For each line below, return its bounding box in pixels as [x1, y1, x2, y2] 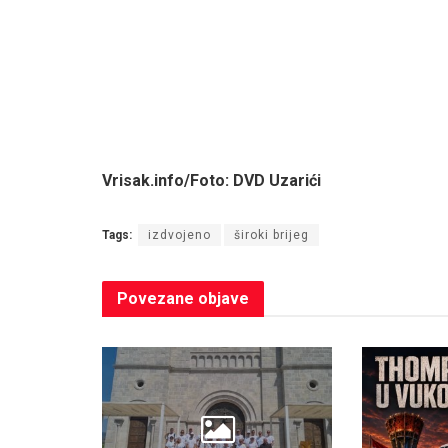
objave [194, 289, 249, 309]
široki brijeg [234, 228, 309, 243]
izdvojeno [148, 228, 211, 243]
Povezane [117, 289, 194, 309]
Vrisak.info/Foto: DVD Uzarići [102, 171, 321, 191]
